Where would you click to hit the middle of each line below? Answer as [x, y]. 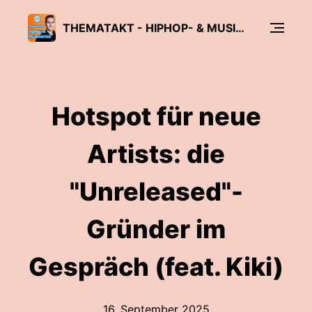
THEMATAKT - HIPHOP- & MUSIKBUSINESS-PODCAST [240, 28]
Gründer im [156, 229]
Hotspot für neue [156, 116]
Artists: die [156, 154]
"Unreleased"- [156, 192]
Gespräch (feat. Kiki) [156, 267]
